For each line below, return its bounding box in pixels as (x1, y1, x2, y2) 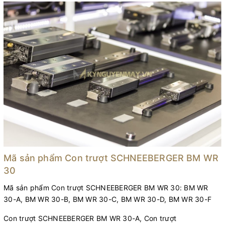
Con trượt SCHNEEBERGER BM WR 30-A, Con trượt (4, 214, 176, 223)
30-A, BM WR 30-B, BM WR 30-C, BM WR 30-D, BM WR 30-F (4, 195, 211, 204)
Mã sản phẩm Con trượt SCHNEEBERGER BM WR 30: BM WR (4, 183, 208, 192)
